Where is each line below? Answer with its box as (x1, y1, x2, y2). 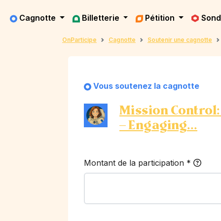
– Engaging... (119, 118, 197, 133)
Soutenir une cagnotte (147, 36, 212, 43)
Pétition (145, 13, 177, 23)
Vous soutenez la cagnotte (93, 81, 199, 91)
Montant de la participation (84, 158, 186, 168)
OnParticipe (62, 36, 97, 43)
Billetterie (81, 13, 121, 23)
